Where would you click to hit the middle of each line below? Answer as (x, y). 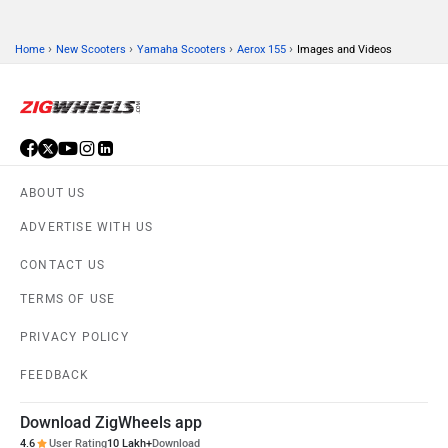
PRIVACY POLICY (74, 337)
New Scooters (91, 50)
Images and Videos (344, 50)
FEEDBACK (55, 375)
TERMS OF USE (68, 299)
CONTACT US (62, 265)
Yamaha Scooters (181, 50)
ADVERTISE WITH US (87, 227)
